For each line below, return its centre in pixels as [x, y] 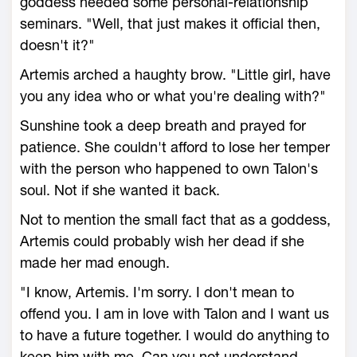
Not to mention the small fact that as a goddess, [175, 220]
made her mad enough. [95, 263]
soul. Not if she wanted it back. [120, 190]
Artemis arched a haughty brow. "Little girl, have [175, 75]
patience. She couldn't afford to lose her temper [175, 147]
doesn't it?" [57, 45]
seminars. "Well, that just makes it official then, [170, 24]
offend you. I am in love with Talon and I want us [175, 314]
